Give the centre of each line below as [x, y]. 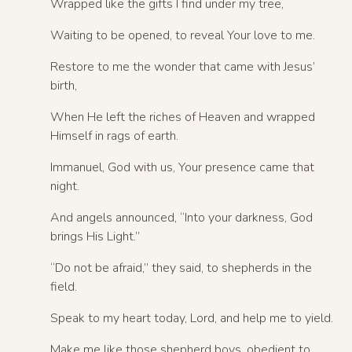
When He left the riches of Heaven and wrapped [183, 117]
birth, [64, 85]
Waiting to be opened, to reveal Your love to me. [183, 35]
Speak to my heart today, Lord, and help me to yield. [192, 318]
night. [65, 186]
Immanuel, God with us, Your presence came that [182, 167]
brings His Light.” [95, 236]
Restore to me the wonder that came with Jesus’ [183, 66]
